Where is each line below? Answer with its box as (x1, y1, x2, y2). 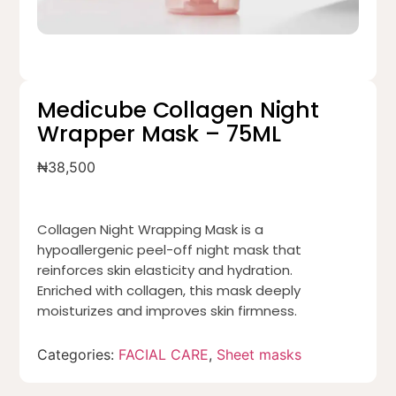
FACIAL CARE (118, 346, 209, 364)
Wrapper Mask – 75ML (37, 118, 281, 150)
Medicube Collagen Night (37, 95, 320, 126)
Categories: (37, 346, 119, 364)
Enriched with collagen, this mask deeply (37, 281, 301, 301)
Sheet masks (217, 346, 302, 364)
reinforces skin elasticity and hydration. (37, 261, 293, 280)
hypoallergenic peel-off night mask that (37, 240, 302, 260)
